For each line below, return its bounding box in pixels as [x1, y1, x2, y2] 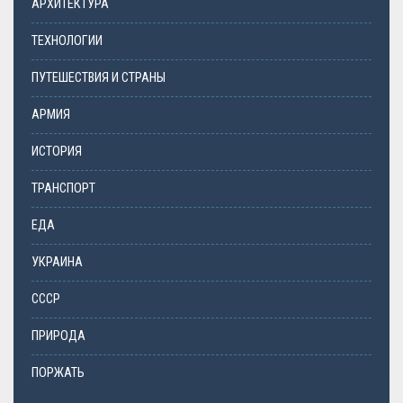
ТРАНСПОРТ [31, 180, 95, 196]
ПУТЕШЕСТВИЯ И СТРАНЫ [31, 69, 166, 85]
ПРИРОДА [31, 327, 85, 344]
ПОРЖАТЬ [31, 364, 85, 381]
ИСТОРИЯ [31, 143, 82, 159]
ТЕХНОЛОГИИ [31, 32, 103, 49]
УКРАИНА [31, 254, 83, 270]
